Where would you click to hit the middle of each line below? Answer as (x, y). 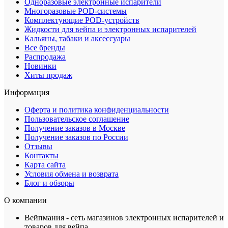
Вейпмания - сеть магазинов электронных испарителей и (124, 218)
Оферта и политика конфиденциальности (97, 110)
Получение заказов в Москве (75, 128)
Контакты (41, 156)
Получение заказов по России (76, 137)
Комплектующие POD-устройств (82, 20)
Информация (27, 93)
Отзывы (38, 147)
